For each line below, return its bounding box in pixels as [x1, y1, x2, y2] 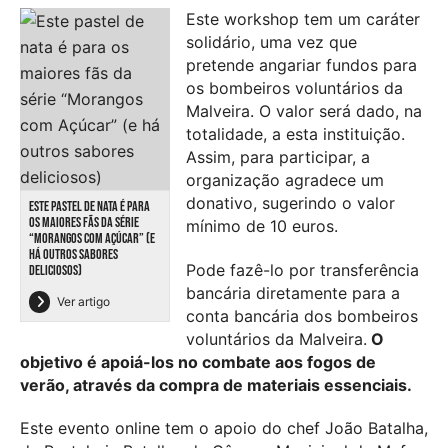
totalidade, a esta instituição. [186, 123, 405, 144]
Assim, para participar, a [186, 146, 370, 167]
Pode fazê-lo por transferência [186, 259, 419, 280]
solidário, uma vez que [186, 31, 357, 52]
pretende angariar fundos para [186, 54, 417, 75]
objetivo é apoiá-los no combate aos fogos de [20, 351, 376, 372]
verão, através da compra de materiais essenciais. [20, 374, 412, 395]
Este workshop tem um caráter [186, 8, 420, 29]
